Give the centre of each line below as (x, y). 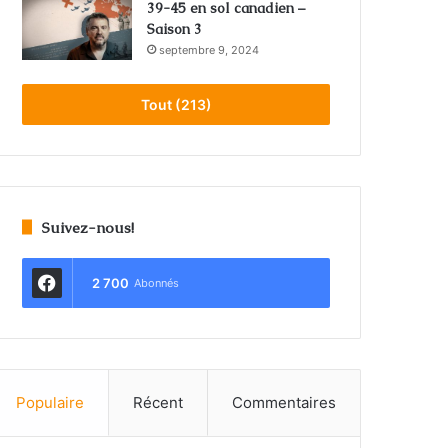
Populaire (50, 402)
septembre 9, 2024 (209, 49)
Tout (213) (176, 104)
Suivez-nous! (88, 227)
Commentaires (284, 402)
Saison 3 (175, 28)
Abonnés (157, 282)
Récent (158, 402)
